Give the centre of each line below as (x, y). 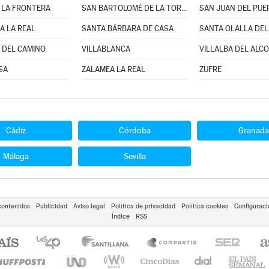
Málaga (16, 156)
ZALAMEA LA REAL (113, 69)
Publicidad (51, 206)
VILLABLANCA (106, 49)
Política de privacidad (143, 206)
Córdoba (134, 130)
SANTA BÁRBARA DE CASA (127, 29)
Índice (121, 216)
